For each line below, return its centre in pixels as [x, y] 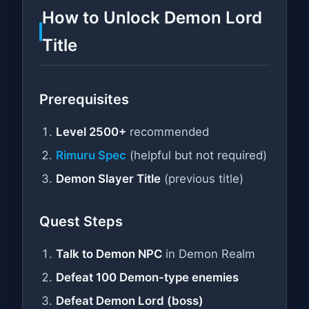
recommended [168, 131]
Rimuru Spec [91, 155]
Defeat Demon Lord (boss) [130, 300]
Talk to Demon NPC [109, 253]
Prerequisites [84, 100]
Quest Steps [81, 221]
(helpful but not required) [197, 155]
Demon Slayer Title [108, 178]
